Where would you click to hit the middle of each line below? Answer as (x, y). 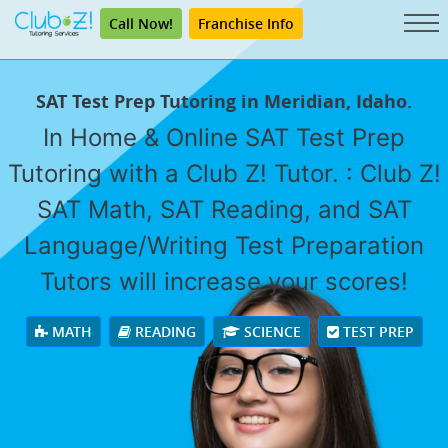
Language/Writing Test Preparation (224, 246)
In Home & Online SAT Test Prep (224, 138)
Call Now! (141, 23)
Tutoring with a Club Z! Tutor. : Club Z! (224, 174)
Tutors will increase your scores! (224, 282)
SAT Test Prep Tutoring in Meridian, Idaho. (224, 102)
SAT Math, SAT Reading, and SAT (224, 210)
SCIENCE (270, 332)
